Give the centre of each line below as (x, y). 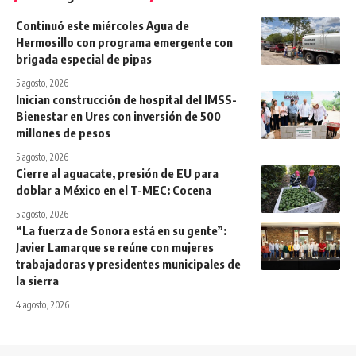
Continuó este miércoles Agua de (103, 25)
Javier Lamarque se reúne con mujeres (115, 247)
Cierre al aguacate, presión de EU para (117, 173)
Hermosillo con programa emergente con (124, 42)
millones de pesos (63, 132)
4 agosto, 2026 (43, 304)
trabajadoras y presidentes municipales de (128, 263)
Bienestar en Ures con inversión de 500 (118, 116)
